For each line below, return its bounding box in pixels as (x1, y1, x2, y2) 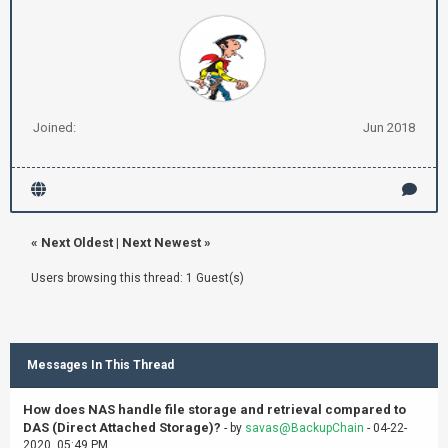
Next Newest (122, 234, 201, 250)
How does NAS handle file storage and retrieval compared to (23, 401, 406, 417)
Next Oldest (41, 234, 113, 250)
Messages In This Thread (27, 357, 174, 372)
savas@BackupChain (245, 420, 364, 435)
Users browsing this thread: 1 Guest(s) (31, 270, 244, 285)
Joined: (33, 119, 76, 135)
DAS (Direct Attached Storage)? (23, 419, 221, 435)
